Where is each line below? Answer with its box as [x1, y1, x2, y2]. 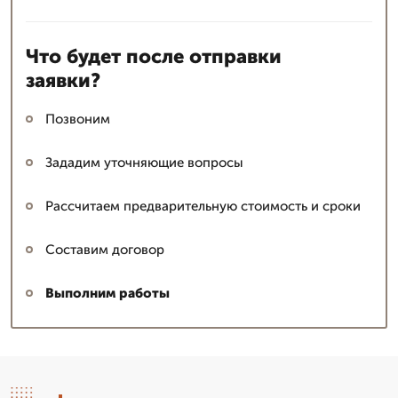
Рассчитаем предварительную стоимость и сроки [45, 197, 361, 214]
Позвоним [45, 110, 110, 127]
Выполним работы [45, 284, 170, 301]
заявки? [26, 68, 100, 92]
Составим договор [45, 241, 164, 258]
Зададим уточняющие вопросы [45, 154, 243, 171]
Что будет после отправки [26, 44, 282, 68]
